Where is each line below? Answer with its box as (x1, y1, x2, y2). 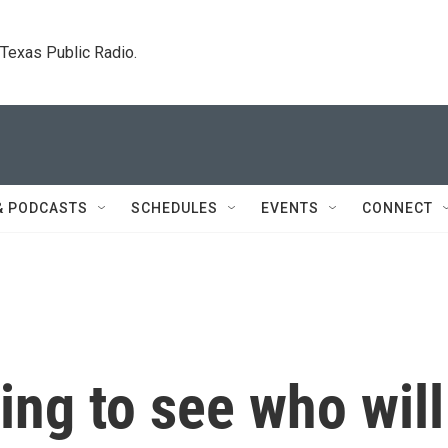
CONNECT (362, 200, 433, 216)
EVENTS (261, 200, 319, 216)
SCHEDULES (131, 200, 218, 216)
